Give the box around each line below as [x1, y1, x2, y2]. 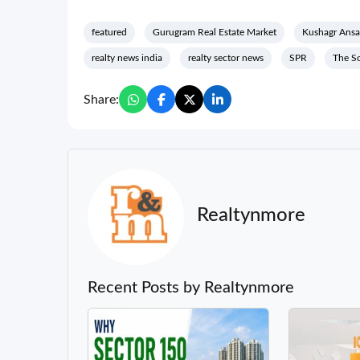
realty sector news [188, 53, 264, 63]
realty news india [92, 53, 162, 63]
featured [92, 27, 127, 37]
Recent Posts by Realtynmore [88, 280, 294, 296]
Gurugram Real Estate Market [153, 27, 276, 37]
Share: [84, 92, 119, 106]
